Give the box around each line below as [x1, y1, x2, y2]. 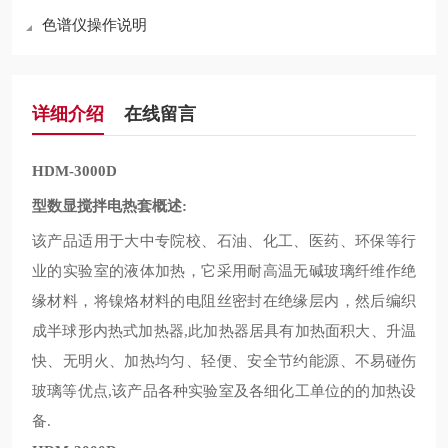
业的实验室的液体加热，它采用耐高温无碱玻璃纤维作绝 [32, 262, 416, 279]
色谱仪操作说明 [42, 16, 147, 33]
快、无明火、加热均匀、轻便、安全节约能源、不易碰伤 [32, 352, 416, 369]
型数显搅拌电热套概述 [32, 197, 182, 214]
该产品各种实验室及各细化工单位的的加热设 [112, 382, 416, 399]
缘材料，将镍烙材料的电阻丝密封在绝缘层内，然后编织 [32, 292, 416, 309]
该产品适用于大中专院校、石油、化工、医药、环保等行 [32, 232, 416, 249]
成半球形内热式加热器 [32, 322, 184, 339]
